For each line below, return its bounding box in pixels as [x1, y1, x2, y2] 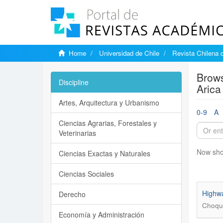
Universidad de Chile [99, 48, 159, 58]
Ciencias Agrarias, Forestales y [59, 118, 157, 128]
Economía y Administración [59, 210, 144, 220]
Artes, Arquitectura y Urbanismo [59, 98, 159, 108]
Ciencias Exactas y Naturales [59, 148, 150, 158]
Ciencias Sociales [59, 169, 114, 179]
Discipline [59, 77, 89, 87]
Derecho [59, 189, 86, 199]
